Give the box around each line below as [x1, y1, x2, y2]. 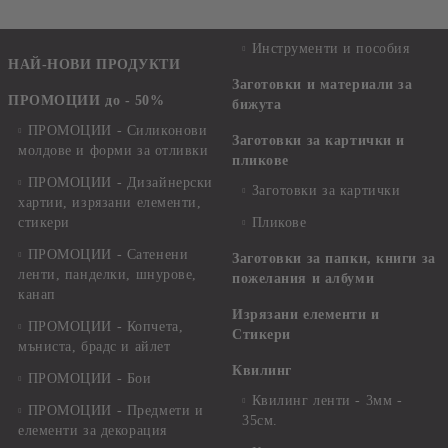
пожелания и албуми [232, 271, 375, 286]
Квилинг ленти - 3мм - [251, 393, 403, 408]
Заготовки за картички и [232, 133, 405, 148]
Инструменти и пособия [251, 41, 410, 56]
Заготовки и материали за [232, 77, 413, 92]
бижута [232, 97, 282, 112]
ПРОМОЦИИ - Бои [27, 371, 152, 386]
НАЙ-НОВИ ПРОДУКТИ [8, 57, 181, 72]
